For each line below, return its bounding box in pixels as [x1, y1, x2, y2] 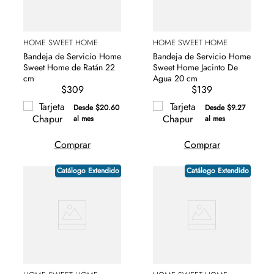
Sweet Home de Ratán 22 [23, 61, 115, 73]
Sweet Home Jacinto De [153, 61, 238, 73]
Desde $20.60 [73, 102, 119, 113]
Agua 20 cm [153, 72, 198, 84]
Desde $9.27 [205, 102, 246, 113]
